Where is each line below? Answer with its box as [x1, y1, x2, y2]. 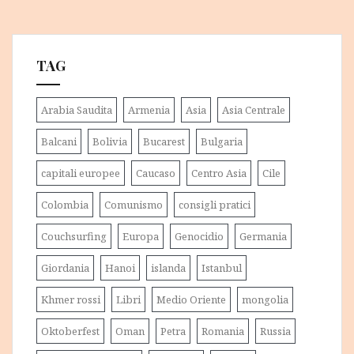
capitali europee [41, 165, 120, 180]
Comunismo [104, 197, 163, 212]
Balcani [41, 134, 77, 149]
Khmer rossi [41, 292, 100, 307]
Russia [260, 323, 291, 338]
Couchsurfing [41, 228, 107, 243]
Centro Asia [191, 165, 247, 180]
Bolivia [92, 134, 127, 149]
